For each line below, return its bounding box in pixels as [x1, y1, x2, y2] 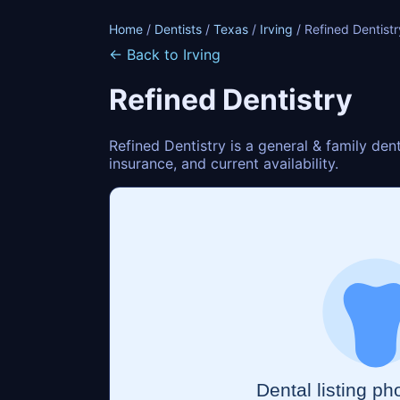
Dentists [154, 21, 202, 37]
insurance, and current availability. [109, 154, 338, 172]
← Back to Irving [109, 46, 221, 63]
